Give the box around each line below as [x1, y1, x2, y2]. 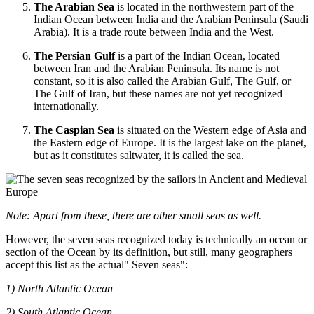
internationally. [34, 100, 99, 113]
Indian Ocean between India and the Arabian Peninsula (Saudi [34, 13, 308, 26]
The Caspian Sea [34, 124, 117, 137]
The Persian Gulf [34, 50, 118, 62]
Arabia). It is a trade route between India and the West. [34, 26, 274, 39]
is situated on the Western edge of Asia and [117, 124, 306, 137]
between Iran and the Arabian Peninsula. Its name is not [34, 62, 279, 75]
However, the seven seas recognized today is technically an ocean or [6, 233, 307, 246]
